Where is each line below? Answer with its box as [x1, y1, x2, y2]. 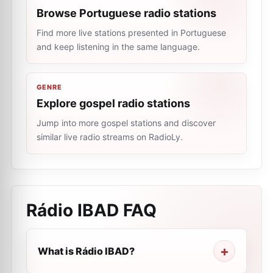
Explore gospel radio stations [37, 97, 190, 110]
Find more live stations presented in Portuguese [37, 27, 226, 38]
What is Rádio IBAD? [38, 245, 135, 257]
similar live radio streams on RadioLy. [37, 132, 183, 142]
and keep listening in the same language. [37, 41, 200, 52]
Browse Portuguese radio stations [37, 7, 216, 19]
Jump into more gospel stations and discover [37, 118, 216, 128]
